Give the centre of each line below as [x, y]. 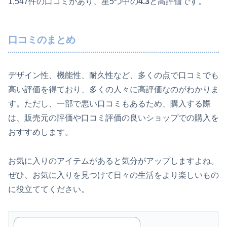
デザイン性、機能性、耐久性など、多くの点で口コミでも [113, 75]
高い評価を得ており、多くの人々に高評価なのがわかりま [113, 90]
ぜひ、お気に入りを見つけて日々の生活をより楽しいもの [113, 175]
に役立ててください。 [49, 190]
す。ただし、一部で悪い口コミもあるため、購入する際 [109, 104]
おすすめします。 [41, 132]
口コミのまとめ [42, 40]
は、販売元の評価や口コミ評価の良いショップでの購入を [113, 118]
